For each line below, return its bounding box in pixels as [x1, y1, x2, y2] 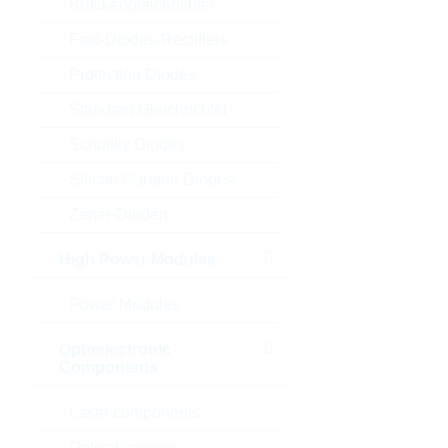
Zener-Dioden [68, 206, 168, 223]
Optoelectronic [58, 341, 171, 358]
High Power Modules [58, 251, 216, 268]
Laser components [68, 404, 200, 421]
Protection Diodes [68, 66, 196, 83]
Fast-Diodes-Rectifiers [68, 31, 228, 48]
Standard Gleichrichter [68, 101, 228, 118]
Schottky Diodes [68, 136, 185, 153]
